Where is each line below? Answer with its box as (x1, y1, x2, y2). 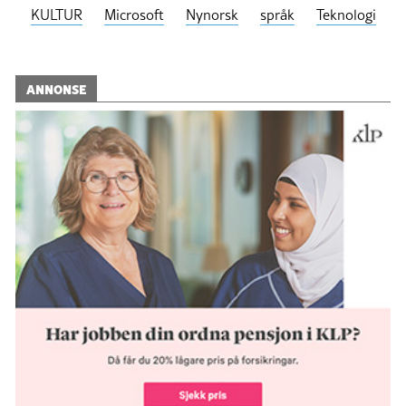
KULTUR (30, 4, 82, 24)
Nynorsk (185, 4, 238, 24)
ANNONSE (26, 78, 86, 98)
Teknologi (315, 4, 376, 24)
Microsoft (103, 4, 164, 24)
